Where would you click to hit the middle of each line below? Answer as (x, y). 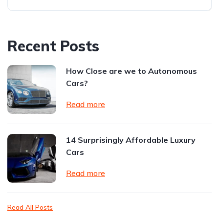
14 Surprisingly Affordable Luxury (131, 140)
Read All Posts (30, 207)
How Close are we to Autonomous (131, 71)
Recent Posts (53, 46)
